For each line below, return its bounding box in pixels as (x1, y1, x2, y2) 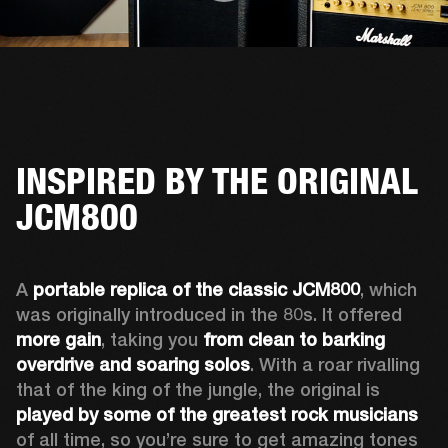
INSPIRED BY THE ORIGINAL (16, 158, 418, 203)
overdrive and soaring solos (16, 353, 250, 375)
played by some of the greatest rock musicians (16, 403, 418, 425)
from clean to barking (203, 328, 385, 350)
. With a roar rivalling (250, 353, 420, 375)
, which (360, 278, 417, 300)
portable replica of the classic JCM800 (33, 278, 360, 300)
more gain (16, 328, 101, 350)
